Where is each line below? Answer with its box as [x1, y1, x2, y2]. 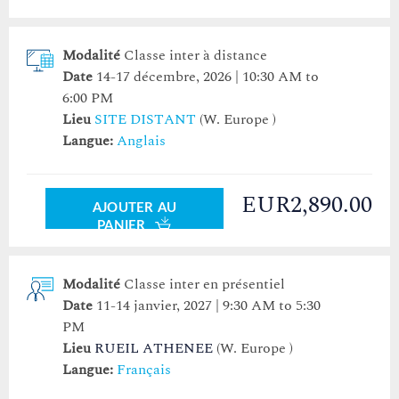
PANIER [97, 219, 150, 233]
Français [117, 359, 171, 381]
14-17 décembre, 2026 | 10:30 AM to [96, 66, 319, 88]
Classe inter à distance [124, 45, 267, 67]
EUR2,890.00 [241, 187, 372, 224]
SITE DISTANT [94, 109, 196, 131]
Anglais [117, 130, 166, 152]
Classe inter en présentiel [124, 273, 285, 296]
